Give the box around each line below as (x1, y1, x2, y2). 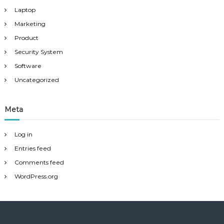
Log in (14, 130, 32, 138)
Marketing (14, 20, 45, 28)
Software (14, 62, 41, 70)
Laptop (14, 6, 35, 14)
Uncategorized (14, 76, 59, 84)
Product (14, 34, 38, 42)
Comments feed (14, 158, 64, 166)
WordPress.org (14, 172, 58, 180)
